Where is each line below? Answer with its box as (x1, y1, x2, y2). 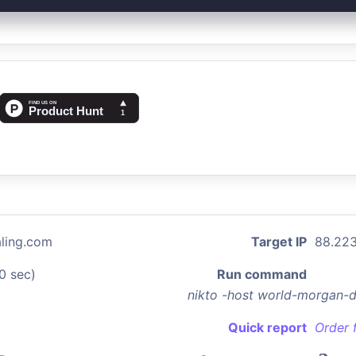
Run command (217, 266, 307, 282)
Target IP (251, 234, 307, 250)
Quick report (228, 319, 307, 335)
